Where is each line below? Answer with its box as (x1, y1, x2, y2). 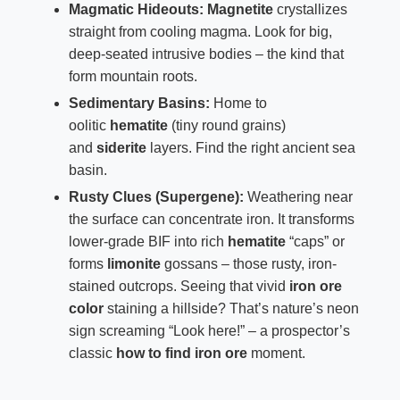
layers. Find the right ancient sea (146, 139, 355, 155)
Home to (209, 95, 267, 111)
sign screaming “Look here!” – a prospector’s (68, 322, 350, 338)
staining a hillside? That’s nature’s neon (103, 300, 359, 316)
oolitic (68, 117, 110, 133)
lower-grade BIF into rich (68, 233, 228, 249)
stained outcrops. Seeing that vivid (68, 278, 289, 294)
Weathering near (243, 188, 353, 204)
